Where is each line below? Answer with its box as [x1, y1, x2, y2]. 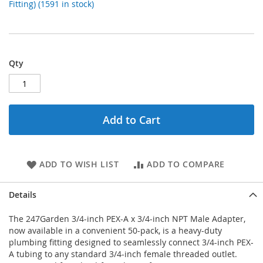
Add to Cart [103, 113, 160, 127]
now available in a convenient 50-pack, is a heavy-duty [9, 225, 222, 237]
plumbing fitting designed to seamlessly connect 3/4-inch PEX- [9, 237, 254, 248]
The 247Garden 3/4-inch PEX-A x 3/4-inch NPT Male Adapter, [9, 213, 245, 225]
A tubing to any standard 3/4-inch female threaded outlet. [9, 248, 237, 260]
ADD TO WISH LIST [39, 159, 119, 170]
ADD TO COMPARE [147, 159, 225, 170]
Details [9, 189, 36, 201]
